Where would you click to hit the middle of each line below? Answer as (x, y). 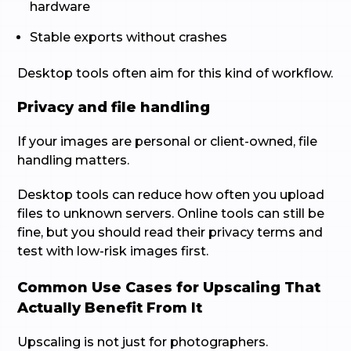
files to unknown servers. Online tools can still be (171, 213)
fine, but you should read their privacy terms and (170, 232)
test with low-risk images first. (113, 251)
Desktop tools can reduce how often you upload (171, 195)
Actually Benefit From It (110, 308)
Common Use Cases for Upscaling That (169, 288)
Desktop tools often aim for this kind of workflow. (175, 73)
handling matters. (74, 160)
